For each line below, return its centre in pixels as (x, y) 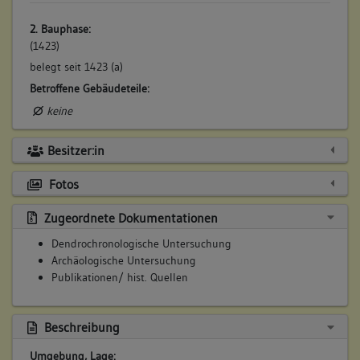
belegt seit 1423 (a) (76, 67)
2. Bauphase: (60, 29)
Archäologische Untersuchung (124, 261)
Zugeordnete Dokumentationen (129, 217)
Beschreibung (80, 327)
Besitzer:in (76, 151)
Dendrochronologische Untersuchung (141, 244)
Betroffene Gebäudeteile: (89, 89)
